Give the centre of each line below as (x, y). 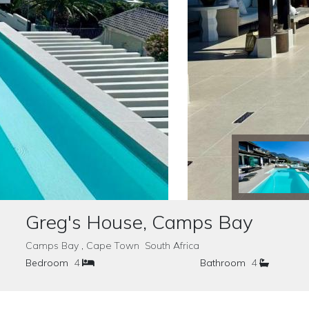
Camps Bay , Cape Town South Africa (112, 246)
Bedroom (47, 263)
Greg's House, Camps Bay (139, 222)
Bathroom (222, 263)
